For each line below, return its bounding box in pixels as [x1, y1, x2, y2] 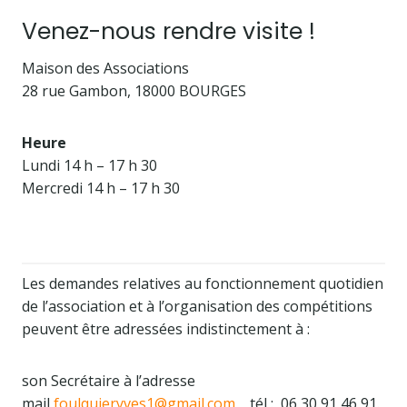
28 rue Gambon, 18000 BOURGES [22, 81, 246, 101]
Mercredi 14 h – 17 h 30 [22, 178, 180, 198]
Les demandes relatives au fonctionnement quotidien [22, 273, 383, 293]
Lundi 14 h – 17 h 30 [22, 155, 157, 175]
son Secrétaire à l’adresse [22, 371, 195, 391]
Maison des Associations [22, 58, 189, 78]
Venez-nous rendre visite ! [22, 15, 315, 47]
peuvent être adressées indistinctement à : [22, 319, 310, 339]
